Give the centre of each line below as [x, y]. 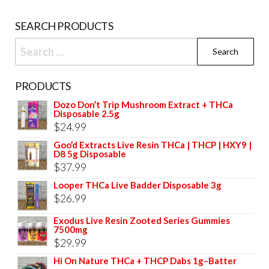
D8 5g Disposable [90, 153]
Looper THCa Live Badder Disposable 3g [138, 185]
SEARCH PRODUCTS [64, 26]
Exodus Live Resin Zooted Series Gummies [142, 220]
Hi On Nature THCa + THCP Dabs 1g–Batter [145, 260]
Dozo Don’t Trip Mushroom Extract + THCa [143, 104]
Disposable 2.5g [86, 113]
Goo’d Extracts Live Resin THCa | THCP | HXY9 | [153, 144]
